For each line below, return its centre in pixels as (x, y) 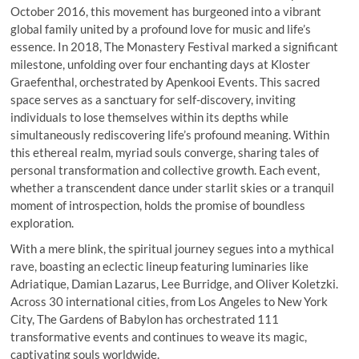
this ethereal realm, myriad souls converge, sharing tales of (165, 152)
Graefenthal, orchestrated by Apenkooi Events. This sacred (165, 81)
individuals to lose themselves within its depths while (150, 117)
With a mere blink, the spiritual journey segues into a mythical (173, 248)
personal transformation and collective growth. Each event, (165, 169)
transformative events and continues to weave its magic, (159, 336)
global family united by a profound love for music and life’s (161, 28)
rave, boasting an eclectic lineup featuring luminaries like (160, 266)
